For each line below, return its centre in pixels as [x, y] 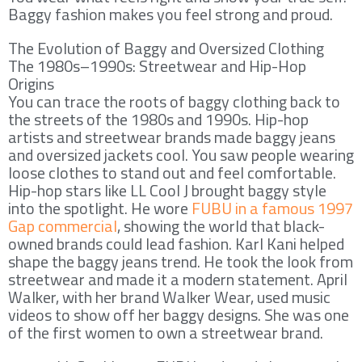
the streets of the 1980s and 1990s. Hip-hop [158, 119]
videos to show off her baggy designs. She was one [179, 314]
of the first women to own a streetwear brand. [166, 332]
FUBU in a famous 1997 [272, 208]
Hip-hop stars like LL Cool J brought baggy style [167, 190]
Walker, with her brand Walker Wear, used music [169, 297]
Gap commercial [63, 225]
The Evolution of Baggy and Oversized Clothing [166, 48]
